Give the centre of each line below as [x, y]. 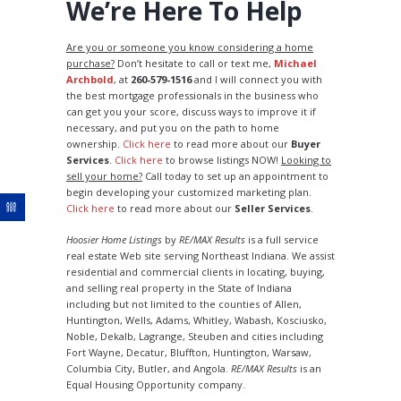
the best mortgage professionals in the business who [192, 96]
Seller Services [273, 209]
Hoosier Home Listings [114, 239]
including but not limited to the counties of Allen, [184, 303]
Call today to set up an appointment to [235, 176]
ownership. [94, 144]
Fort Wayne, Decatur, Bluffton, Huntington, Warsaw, [189, 352]
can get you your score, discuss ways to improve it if [191, 112]
